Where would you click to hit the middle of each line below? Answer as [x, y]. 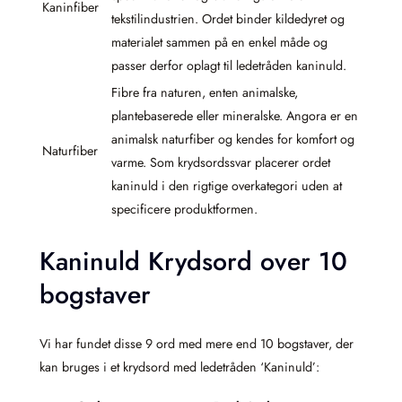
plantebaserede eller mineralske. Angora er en [235, 115]
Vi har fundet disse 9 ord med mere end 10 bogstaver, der [197, 344]
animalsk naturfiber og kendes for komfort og [233, 139]
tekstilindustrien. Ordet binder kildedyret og [228, 18]
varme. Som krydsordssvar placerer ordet [221, 162]
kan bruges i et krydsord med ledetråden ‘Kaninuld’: [179, 367]
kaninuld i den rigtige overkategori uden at [227, 185]
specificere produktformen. [184, 209]
